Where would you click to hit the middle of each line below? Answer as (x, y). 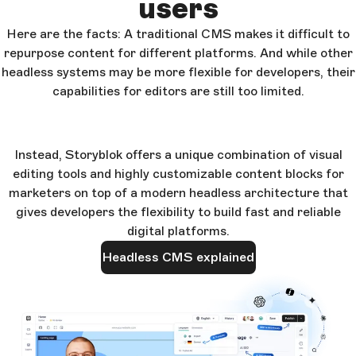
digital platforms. (178, 230)
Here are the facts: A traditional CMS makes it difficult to (178, 33)
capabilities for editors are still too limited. (178, 91)
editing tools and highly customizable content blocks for (178, 173)
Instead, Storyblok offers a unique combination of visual (178, 154)
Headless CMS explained (178, 257)
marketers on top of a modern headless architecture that (178, 192)
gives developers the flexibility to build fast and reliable (178, 211)
